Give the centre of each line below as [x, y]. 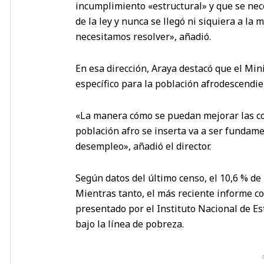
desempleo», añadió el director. [143, 146]
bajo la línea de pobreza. [130, 224]
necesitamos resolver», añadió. [143, 36]
